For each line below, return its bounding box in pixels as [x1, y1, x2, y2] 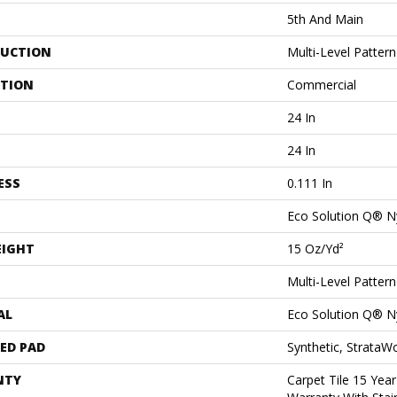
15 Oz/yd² [287, 239, 344, 257]
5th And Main [287, 10, 363, 27]
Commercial [287, 75, 356, 93]
